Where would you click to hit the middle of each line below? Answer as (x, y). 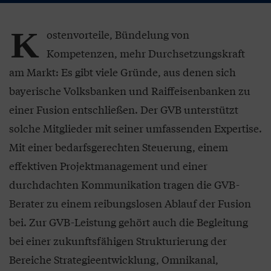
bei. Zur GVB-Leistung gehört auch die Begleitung (129, 222)
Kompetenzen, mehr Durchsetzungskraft (146, 53)
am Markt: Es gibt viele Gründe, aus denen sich (122, 72)
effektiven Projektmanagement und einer (108, 166)
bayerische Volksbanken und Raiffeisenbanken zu (130, 91)
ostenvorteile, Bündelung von (118, 34)
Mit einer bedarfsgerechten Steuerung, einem (119, 147)
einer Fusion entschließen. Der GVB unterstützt (124, 109)
